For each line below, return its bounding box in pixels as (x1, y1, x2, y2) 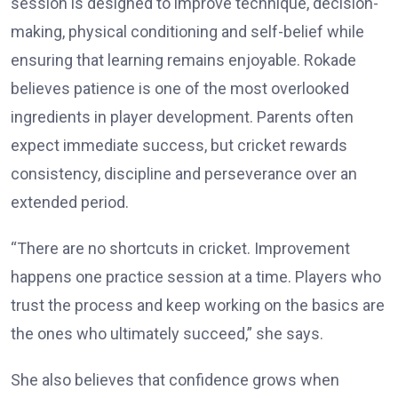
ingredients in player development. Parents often (11, 107, 354, 126)
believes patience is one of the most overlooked (11, 78, 349, 98)
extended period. (11, 192, 129, 211)
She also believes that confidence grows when (11, 370, 339, 389)
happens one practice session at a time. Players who (11, 267, 381, 286)
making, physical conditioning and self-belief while (11, 21, 364, 41)
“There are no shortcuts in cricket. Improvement (11, 238, 350, 258)
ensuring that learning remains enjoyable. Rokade (11, 50, 356, 69)
